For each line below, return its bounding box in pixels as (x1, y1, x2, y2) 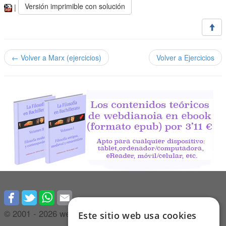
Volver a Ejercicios (156, 52, 214, 63)
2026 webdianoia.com (39, 207, 120, 219)
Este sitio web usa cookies (78, 209, 197, 221)
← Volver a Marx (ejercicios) (12, 52, 101, 63)
